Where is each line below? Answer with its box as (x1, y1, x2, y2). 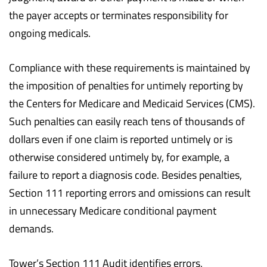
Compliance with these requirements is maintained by (9, 60, 250, 74)
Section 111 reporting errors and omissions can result (9, 185, 250, 200)
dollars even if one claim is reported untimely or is (9, 132, 232, 146)
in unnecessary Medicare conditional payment (9, 203, 216, 218)
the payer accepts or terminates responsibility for (9, 8, 228, 22)
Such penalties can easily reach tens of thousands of (9, 114, 245, 128)
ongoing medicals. (9, 26, 91, 40)
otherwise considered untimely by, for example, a (9, 150, 229, 164)
